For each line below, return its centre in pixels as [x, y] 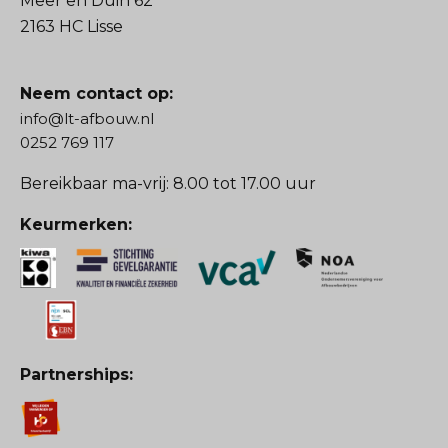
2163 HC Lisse [71, 27]
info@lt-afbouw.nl [87, 119]
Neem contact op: [96, 94]
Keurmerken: [76, 225]
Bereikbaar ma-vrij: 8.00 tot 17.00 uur [168, 184]
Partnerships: [76, 375]
